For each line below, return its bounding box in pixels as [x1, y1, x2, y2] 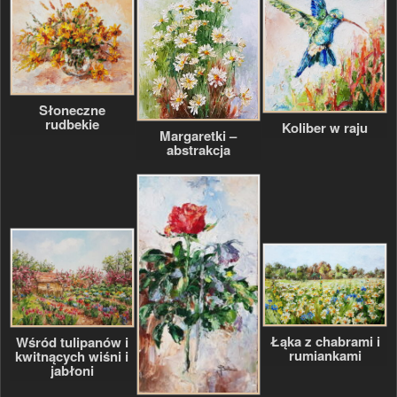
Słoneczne [38, 99, 105, 120]
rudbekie [44, 113, 99, 134]
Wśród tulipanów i [15, 331, 128, 352]
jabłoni [50, 360, 94, 380]
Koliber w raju [282, 118, 369, 138]
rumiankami [288, 345, 362, 365]
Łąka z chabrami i [269, 331, 380, 351]
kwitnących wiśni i [15, 346, 129, 366]
